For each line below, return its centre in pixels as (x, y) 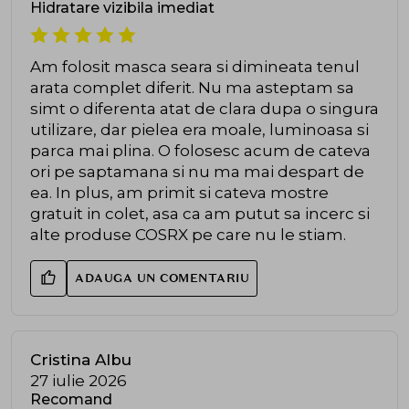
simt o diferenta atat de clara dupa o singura (204, 109)
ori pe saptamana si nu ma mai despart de (197, 172)
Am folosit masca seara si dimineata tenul (195, 67)
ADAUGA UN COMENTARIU (162, 278)
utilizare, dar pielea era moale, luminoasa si (199, 130)
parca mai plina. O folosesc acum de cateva (200, 151)
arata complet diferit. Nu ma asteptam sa (192, 88)
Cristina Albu (81, 360)
